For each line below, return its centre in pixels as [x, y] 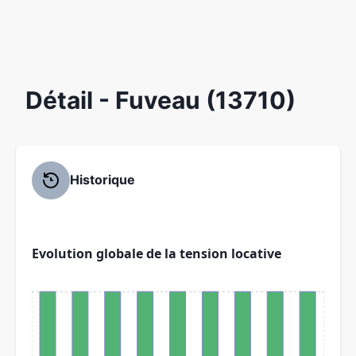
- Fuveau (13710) [197, 100]
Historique [103, 180]
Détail [62, 100]
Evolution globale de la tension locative [157, 253]
